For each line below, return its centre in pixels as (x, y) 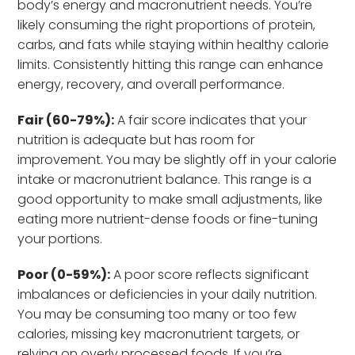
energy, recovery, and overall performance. (151, 84)
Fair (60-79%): (66, 120)
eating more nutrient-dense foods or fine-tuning (168, 219)
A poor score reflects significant (210, 274)
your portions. (60, 239)
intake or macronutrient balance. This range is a (165, 179)
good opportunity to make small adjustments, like (170, 199)
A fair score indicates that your (211, 120)
